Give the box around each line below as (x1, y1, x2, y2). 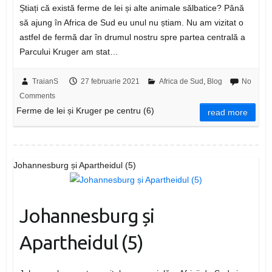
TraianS (32, 77, 58, 86)
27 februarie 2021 (80, 77, 140, 86)
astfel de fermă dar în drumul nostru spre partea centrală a (19, 32, 245, 42)
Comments (19, 92, 55, 101)
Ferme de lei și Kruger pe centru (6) (16, 106, 154, 116)
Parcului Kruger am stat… (19, 47, 118, 57)
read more (208, 107, 248, 118)
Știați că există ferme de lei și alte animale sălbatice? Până (19, 3, 244, 13)
